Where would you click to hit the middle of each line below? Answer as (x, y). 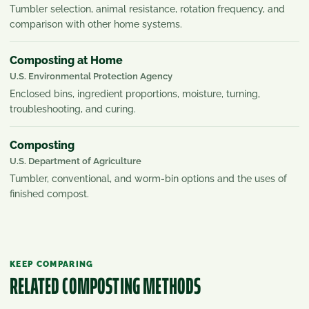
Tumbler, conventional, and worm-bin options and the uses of (148, 178)
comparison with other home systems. (96, 24)
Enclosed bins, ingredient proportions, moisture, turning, (135, 93)
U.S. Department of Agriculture (76, 161)
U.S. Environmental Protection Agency (91, 76)
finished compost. (49, 193)
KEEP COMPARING (52, 264)
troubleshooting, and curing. (73, 109)
